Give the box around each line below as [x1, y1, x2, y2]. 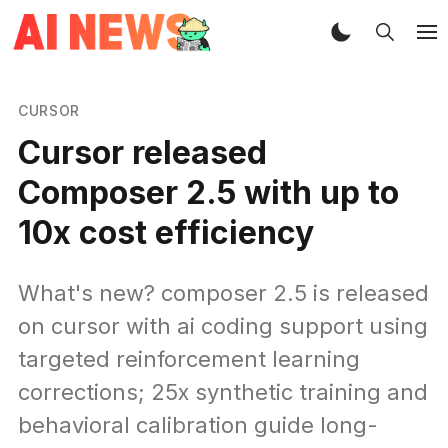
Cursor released [17, 132, 267, 172]
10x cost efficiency [17, 212, 314, 252]
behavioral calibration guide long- [17, 411, 378, 438]
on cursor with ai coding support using [17, 312, 428, 339]
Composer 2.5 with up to [17, 172, 399, 212]
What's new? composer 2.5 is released [17, 279, 429, 306]
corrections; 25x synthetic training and [17, 378, 428, 405]
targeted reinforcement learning [17, 345, 360, 372]
